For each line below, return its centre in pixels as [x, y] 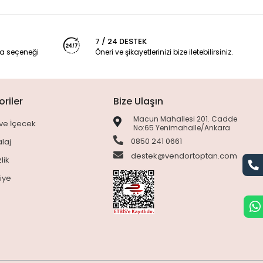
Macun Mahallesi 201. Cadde [186, 119]
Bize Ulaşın [139, 101]
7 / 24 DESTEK [121, 41]
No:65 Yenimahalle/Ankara [182, 128]
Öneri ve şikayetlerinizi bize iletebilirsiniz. [164, 52]
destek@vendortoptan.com [183, 156]
